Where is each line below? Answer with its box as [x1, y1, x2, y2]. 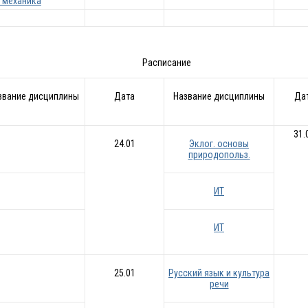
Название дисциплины [173, 91, 265, 102]
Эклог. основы [189, 138, 249, 150]
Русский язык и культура [168, 267, 269, 279]
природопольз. [188, 149, 250, 161]
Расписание [142, 57, 191, 69]
